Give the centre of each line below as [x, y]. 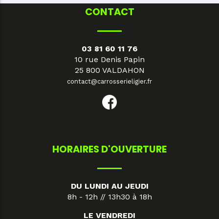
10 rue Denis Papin [109, 59]
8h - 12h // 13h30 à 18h [109, 197]
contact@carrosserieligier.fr [109, 81]
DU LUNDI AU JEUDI [109, 186]
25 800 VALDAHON [109, 70]
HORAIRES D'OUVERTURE [109, 149]
